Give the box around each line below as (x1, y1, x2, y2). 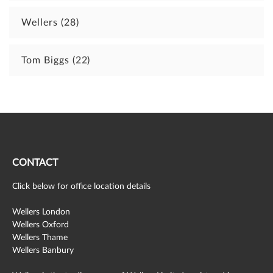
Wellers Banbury (12, 246, 74, 255)
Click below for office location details (12, 182, 151, 191)
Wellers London (12, 207, 70, 216)
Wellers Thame (12, 233, 68, 242)
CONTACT (12, 158, 58, 168)
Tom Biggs (21, 55, 73, 66)
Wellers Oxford (12, 220, 69, 229)
